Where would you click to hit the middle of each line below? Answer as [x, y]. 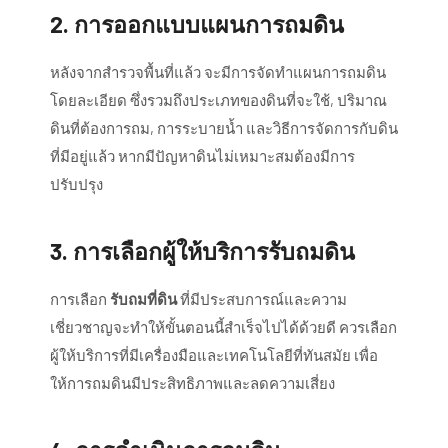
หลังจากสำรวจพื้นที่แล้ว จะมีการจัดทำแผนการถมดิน [218, 72]
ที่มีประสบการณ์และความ [262, 299]
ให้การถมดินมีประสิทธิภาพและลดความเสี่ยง [192, 383]
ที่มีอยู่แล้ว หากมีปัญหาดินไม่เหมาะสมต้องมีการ [202, 156]
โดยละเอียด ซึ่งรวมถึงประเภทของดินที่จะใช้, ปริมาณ [218, 100]
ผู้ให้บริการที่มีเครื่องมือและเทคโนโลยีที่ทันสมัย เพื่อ [214, 355]
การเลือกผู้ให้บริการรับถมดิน [214, 251]
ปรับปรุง [76, 184]
